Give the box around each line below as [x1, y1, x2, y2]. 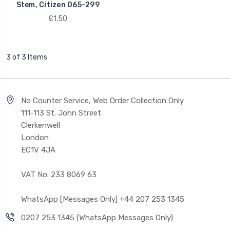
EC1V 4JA [21, 145, 55, 155]
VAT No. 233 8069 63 [21, 169, 97, 179]
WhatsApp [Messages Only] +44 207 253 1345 [21, 194, 184, 204]
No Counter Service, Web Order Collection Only [21, 95, 184, 105]
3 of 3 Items [6, 52, 47, 62]
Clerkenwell [21, 120, 60, 130]
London [21, 132, 49, 142]
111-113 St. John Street [21, 108, 101, 118]
